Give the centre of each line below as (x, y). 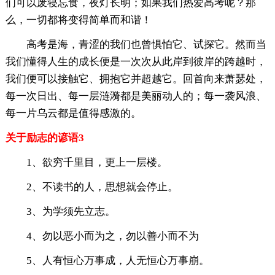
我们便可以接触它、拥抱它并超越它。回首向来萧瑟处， (136, 79)
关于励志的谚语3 (45, 137)
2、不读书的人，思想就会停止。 (102, 187)
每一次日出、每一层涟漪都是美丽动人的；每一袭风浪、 (136, 96)
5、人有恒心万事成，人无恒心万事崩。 (118, 260)
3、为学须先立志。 (71, 211)
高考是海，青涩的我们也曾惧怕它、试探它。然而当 (146, 44)
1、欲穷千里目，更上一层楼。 (97, 162)
